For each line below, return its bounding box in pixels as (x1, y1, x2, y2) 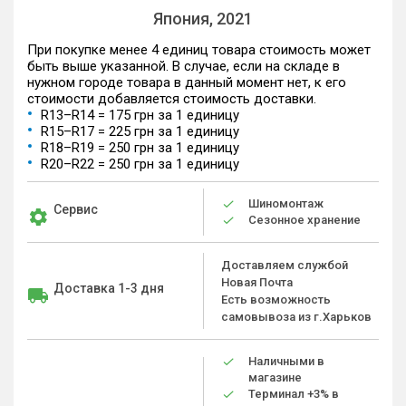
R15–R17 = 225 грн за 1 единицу (41, 123, 239, 140)
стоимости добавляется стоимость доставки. (27, 91, 316, 107)
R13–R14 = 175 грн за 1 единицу (41, 107, 239, 123)
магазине (248, 371, 302, 384)
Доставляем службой (221, 258, 348, 272)
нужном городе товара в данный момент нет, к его (27, 74, 346, 91)
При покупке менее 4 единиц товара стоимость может (27, 42, 371, 58)
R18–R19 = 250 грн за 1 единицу (41, 140, 239, 156)
